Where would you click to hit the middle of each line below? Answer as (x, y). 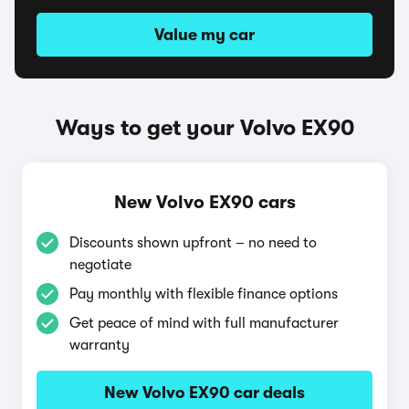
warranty (100, 345)
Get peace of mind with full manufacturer (204, 323)
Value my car (204, 35)
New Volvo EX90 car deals (204, 393)
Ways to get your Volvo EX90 (204, 128)
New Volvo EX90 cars (204, 202)
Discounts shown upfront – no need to (193, 243)
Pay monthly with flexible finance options (204, 294)
